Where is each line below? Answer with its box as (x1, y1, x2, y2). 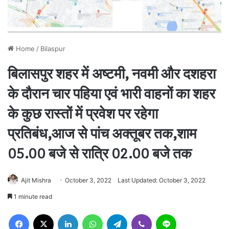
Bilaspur (40, 44, 65, 53)
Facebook (29, 209, 60, 218)
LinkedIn (78, 209, 104, 218)
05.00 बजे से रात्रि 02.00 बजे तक (8, 146, 192, 162)
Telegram (127, 209, 156, 218)
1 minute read (12, 192, 52, 200)
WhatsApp (102, 209, 135, 218)
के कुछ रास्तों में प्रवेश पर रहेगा (8, 106, 158, 122)
